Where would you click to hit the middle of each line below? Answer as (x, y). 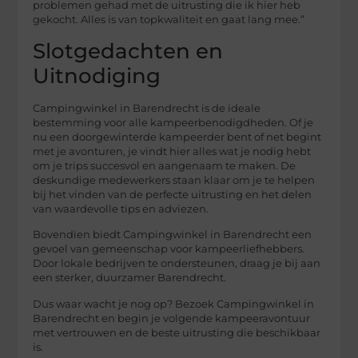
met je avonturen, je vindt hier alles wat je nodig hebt (172, 151)
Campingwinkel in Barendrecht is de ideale (147, 108)
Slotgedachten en (128, 51)
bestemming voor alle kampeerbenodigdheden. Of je (173, 122)
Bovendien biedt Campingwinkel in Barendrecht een (173, 235)
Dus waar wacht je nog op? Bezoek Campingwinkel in (174, 304)
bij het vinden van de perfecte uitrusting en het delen (173, 194)
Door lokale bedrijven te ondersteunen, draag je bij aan (177, 264)
